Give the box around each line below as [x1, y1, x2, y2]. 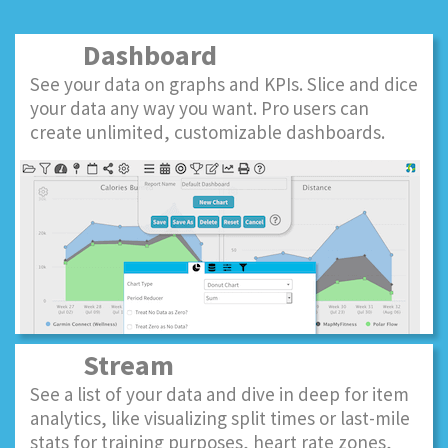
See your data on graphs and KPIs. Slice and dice [30, 72, 418, 96]
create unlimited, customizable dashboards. [30, 120, 385, 144]
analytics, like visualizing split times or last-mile [30, 406, 410, 430]
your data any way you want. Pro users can [30, 96, 369, 120]
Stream [65, 347, 174, 383]
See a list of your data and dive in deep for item [30, 382, 409, 406]
